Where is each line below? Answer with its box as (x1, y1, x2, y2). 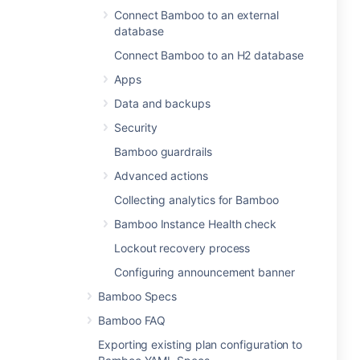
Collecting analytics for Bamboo (114, 193, 279, 207)
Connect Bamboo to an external (114, 8, 279, 22)
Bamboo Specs (98, 289, 178, 303)
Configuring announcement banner (114, 265, 295, 279)
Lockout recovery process (114, 241, 251, 255)
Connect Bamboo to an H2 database (114, 48, 304, 62)
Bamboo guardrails (114, 145, 212, 158)
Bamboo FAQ (98, 313, 166, 327)
